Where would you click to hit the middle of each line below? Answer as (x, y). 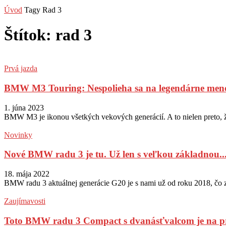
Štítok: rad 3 (48, 35)
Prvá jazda (21, 69)
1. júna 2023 (24, 107)
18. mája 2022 (27, 174)
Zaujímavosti (25, 201)
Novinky (18, 135)
